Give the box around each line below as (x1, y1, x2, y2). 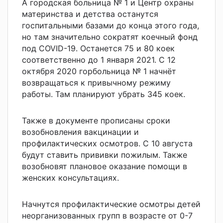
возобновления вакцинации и (22, 126, 139, 137)
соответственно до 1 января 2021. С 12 (22, 54, 176, 65)
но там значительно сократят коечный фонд (22, 31, 198, 42)
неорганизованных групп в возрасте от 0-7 (22, 210, 193, 221)
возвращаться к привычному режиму (22, 77, 171, 88)
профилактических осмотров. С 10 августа (22, 138, 193, 148)
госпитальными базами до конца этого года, (22, 20, 199, 30)
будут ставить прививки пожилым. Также (22, 149, 187, 160)
